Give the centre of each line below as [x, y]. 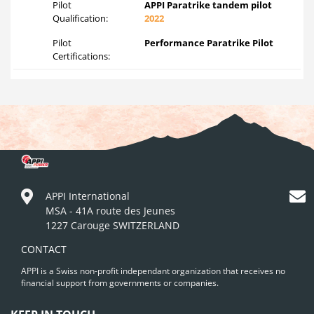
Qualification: [81, 19]
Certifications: [82, 56]
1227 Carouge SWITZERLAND [112, 225]
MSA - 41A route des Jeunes [110, 210]
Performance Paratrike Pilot [209, 43]
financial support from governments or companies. [120, 283]
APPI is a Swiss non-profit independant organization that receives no [153, 271]
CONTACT [44, 249]
